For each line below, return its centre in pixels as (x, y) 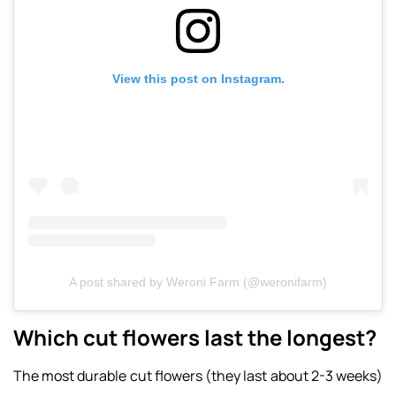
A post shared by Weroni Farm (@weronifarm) (198, 282)
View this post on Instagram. (198, 78)
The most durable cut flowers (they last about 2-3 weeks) (198, 376)
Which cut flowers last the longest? (195, 338)
